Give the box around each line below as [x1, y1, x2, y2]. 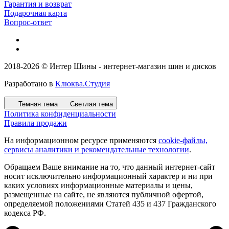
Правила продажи [4, 118, 67, 127]
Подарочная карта [4, 8, 67, 17]
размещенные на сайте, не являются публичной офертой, [4, 190, 203, 199]
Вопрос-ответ [4, 17, 52, 27]
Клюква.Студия [55, 79, 110, 88]
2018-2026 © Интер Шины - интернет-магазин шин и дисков [4, 61, 216, 71]
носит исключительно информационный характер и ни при [4, 171, 213, 180]
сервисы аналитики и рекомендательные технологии [4, 145, 189, 154]
